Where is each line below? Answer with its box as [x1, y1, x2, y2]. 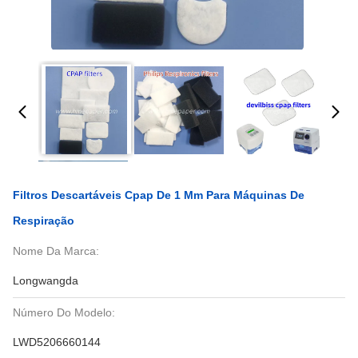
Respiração [13, 214, 74, 227]
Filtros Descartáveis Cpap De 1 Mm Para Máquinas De [13, 189, 304, 201]
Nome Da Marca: [13, 245, 99, 257]
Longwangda [13, 274, 78, 287]
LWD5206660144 [13, 336, 101, 348]
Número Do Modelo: [13, 306, 115, 319]
